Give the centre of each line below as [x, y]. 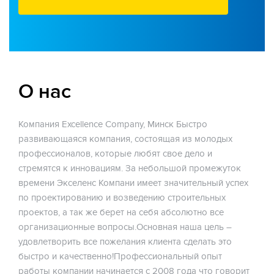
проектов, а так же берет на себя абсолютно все [121, 212]
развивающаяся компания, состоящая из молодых [125, 139]
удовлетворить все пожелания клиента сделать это [125, 242]
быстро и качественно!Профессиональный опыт [120, 256]
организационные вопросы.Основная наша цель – [125, 227]
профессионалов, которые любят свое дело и [115, 154]
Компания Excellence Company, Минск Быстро [113, 124]
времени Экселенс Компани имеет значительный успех [133, 183]
